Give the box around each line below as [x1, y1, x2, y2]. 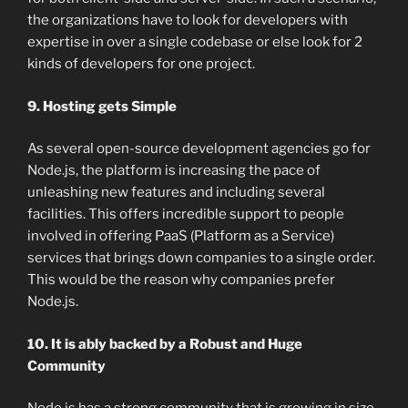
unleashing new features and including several [27, 184, 325, 201]
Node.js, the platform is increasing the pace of [27, 162, 321, 179]
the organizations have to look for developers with [27, 12, 348, 29]
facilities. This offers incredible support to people [27, 206, 344, 223]
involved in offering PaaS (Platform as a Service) [27, 228, 334, 245]
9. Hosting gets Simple [27, 97, 177, 115]
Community [27, 357, 106, 374]
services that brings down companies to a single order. [27, 250, 375, 267]
